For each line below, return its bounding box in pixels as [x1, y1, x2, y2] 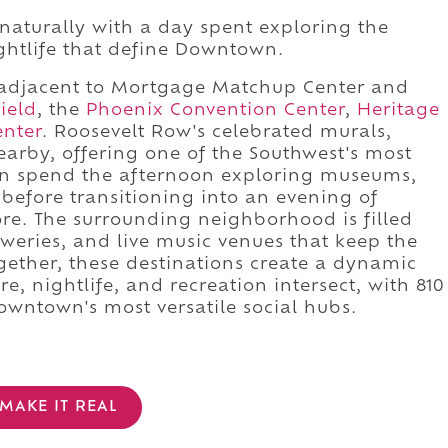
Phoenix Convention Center [86, 102, 345, 119]
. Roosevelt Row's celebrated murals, [42, 124, 392, 141]
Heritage [357, 102, 440, 119]
